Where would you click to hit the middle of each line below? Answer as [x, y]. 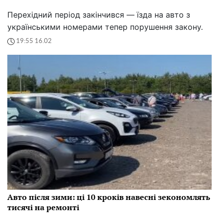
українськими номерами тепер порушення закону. [105, 27]
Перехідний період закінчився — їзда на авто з [99, 14]
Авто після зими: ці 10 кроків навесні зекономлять [109, 197]
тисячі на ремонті [43, 207]
